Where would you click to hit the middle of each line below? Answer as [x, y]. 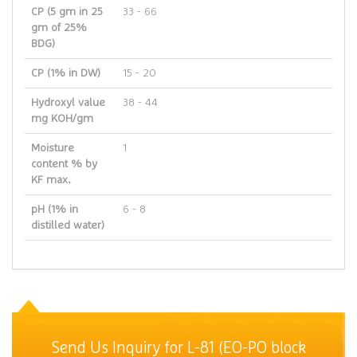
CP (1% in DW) [66, 73]
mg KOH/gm [62, 119]
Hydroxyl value [68, 103]
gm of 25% [59, 28]
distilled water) [68, 226]
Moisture [53, 148]
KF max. [51, 180]
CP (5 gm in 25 [67, 12]
